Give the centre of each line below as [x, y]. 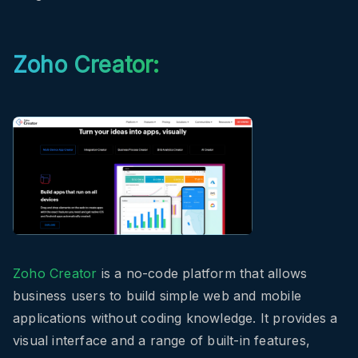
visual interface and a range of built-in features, [162, 341]
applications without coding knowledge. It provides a [175, 318]
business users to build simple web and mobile [157, 296]
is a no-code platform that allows [202, 274]
